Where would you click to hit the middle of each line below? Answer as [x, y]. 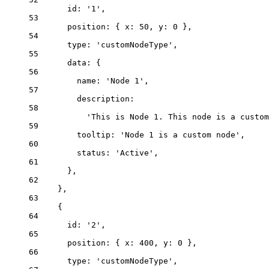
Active [134, 153]
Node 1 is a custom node [180, 134]
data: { [84, 62]
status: [96, 153]
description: [106, 98]
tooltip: [98, 134]
